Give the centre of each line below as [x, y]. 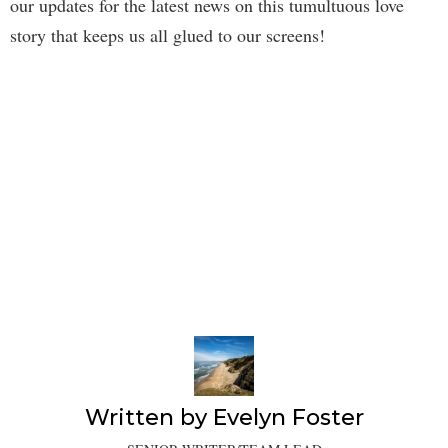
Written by [148, 417]
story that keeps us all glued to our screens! [167, 34]
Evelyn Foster [288, 417]
